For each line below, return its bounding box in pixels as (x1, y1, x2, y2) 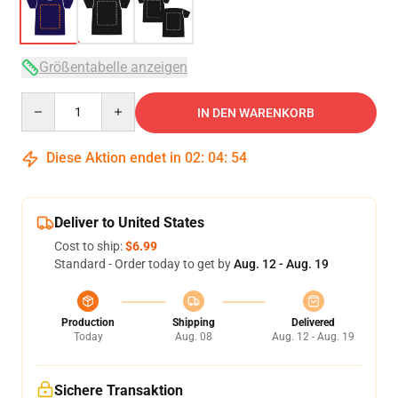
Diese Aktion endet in (43, 149, 185, 166)
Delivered (291, 316, 335, 329)
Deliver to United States (54, 214, 204, 231)
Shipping (171, 316, 215, 329)
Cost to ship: (54, 239, 125, 253)
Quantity (20, 93, 69, 107)
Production (61, 316, 115, 329)
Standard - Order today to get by (54, 257, 234, 271)
